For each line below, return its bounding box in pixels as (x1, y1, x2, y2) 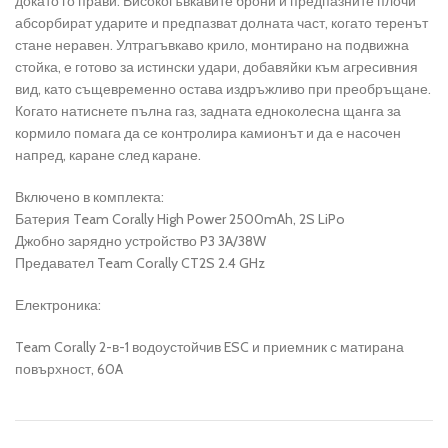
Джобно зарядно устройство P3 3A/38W (15, 231, 266, 250)
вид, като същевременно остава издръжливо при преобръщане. (15, 79, 431, 98)
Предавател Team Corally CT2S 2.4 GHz (15, 253, 265, 272)
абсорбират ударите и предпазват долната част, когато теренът (15, 13, 428, 32)
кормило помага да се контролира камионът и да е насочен (15, 123, 401, 142)
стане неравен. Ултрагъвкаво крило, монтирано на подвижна (15, 35, 409, 54)
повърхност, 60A (15, 359, 123, 378)
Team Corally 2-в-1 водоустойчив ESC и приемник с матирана (15, 337, 404, 356)
